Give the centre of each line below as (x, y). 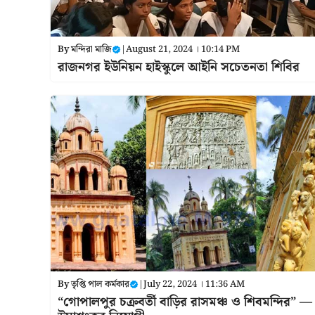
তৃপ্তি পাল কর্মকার (100, 284)
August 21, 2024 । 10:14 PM (183, 49)
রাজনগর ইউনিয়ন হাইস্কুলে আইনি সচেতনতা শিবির (179, 67)
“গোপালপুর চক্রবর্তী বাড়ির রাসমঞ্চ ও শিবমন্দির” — (185, 302)
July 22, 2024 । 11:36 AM (194, 284)
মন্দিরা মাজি (91, 49)
